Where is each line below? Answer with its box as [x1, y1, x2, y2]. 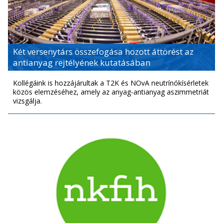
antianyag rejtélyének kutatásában [13, 56, 150, 68]
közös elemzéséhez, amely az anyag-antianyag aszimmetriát [13, 87, 209, 97]
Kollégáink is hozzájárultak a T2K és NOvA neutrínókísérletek [13, 78, 209, 88]
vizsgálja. [13, 96, 42, 106]
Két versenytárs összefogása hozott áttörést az [13, 45, 194, 57]
